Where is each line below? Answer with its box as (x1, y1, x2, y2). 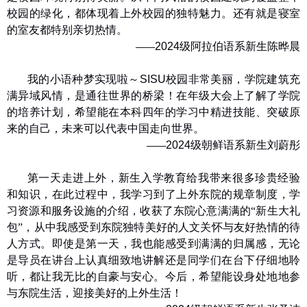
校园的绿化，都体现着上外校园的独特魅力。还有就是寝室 (7, 7, 300, 19)
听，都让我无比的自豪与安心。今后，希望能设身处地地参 (7, 270, 300, 282)
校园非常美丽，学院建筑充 (165, 73, 300, 85)
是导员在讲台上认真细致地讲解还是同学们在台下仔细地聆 (7, 254, 300, 266)
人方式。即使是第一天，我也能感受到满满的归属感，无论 (7, 237, 300, 249)
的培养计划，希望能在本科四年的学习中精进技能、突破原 (7, 106, 300, 118)
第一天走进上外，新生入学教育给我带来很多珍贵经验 (27, 171, 300, 184)
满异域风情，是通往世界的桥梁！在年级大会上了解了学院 (7, 89, 300, 101)
